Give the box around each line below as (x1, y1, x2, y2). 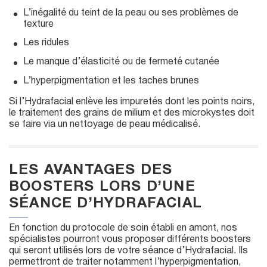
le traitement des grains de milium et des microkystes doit (9, 109, 254, 118)
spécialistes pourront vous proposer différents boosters (9, 235, 251, 244)
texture (23, 20, 54, 29)
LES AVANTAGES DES (9, 164, 173, 178)
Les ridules (23, 39, 69, 48)
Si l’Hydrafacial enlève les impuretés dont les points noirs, (9, 98, 254, 107)
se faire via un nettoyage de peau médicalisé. (9, 120, 200, 129)
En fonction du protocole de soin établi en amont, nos (9, 224, 237, 233)
